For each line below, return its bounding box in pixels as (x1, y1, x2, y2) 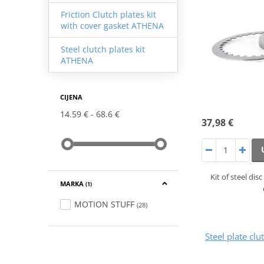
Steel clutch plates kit (60, 43, 145, 55)
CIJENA (60, 92, 82, 101)
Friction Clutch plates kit (60, 8, 156, 20)
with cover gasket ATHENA (60, 19, 164, 31)
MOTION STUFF (74, 198, 134, 210)
